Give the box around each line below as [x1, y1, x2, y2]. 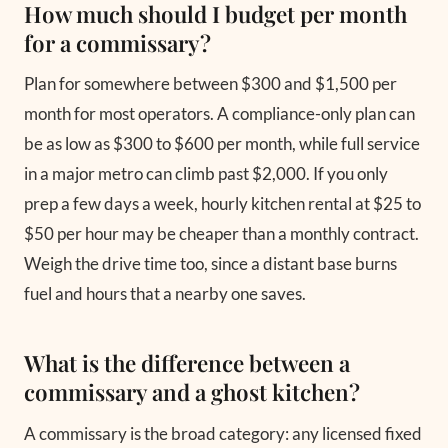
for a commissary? [24, 27, 211, 58]
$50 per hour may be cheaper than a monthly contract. [24, 223, 419, 245]
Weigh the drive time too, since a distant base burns [24, 253, 397, 275]
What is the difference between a [24, 348, 350, 379]
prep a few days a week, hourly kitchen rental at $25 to [24, 193, 421, 215]
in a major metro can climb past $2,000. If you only [24, 163, 388, 185]
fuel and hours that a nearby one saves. [24, 283, 306, 305]
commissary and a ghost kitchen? [24, 377, 360, 408]
